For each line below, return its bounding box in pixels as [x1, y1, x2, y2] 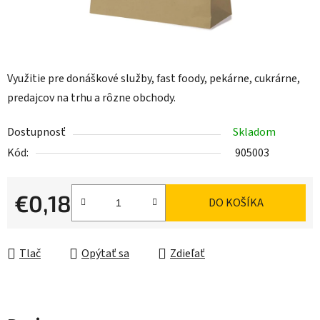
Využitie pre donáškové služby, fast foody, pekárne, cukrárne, [7, 71, 300, 87]
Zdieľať [170, 246, 205, 262]
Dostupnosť [7, 124, 66, 141]
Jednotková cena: [14, 217, 98, 234]
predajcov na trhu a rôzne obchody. [7, 90, 176, 106]
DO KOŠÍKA [208, 195, 264, 211]
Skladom [233, 124, 276, 141]
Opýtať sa [81, 246, 129, 262]
